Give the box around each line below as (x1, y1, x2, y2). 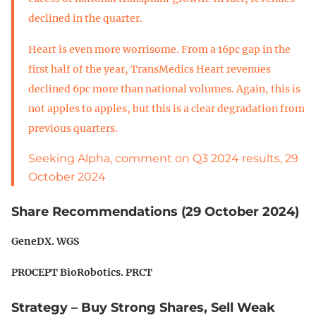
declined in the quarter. (28, 11, 142, 25)
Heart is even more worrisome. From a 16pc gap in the (28, 42, 291, 56)
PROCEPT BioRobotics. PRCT (11, 265, 152, 279)
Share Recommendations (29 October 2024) (11, 203, 299, 219)
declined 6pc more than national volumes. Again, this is (28, 82, 300, 95)
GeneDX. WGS (11, 234, 79, 248)
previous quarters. (28, 121, 118, 135)
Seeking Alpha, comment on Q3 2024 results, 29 (28, 151, 298, 165)
